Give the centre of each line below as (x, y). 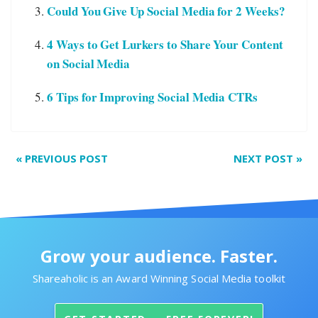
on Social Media (89, 64)
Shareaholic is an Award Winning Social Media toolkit (159, 279)
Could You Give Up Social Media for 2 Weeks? (166, 11)
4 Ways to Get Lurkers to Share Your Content (165, 45)
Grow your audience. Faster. (159, 256)
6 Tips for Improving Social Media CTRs (153, 97)
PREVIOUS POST (65, 159)
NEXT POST (264, 159)
